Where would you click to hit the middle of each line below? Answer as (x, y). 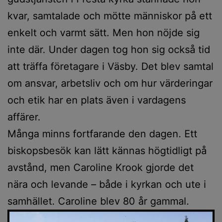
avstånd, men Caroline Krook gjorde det (101, 167)
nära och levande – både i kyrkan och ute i (107, 184)
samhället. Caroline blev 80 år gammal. (98, 201)
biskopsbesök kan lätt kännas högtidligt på (107, 150)
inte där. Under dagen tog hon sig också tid (109, 49)
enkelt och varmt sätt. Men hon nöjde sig (104, 32)
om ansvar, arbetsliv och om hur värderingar (110, 83)
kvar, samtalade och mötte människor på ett (110, 16)
